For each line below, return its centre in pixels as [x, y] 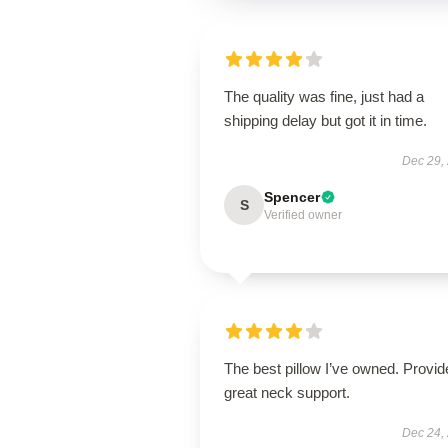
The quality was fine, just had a [324, 96]
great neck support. [287, 392]
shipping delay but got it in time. [325, 120]
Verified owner [303, 215]
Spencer [292, 197]
